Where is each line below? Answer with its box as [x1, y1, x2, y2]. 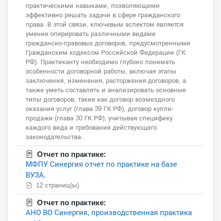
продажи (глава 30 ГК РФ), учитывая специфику [26, 114, 173, 122]
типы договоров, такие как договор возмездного [26, 96, 175, 104]
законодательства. [26, 133, 83, 141]
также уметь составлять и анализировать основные [26, 86, 186, 94]
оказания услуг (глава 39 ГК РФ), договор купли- [26, 105, 174, 113]
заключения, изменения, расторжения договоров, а [26, 77, 186, 85]
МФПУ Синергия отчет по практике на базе [26, 160, 177, 169]
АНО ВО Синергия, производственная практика [26, 208, 192, 217]
